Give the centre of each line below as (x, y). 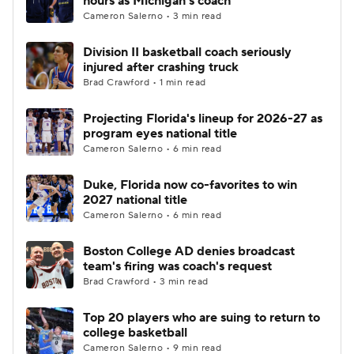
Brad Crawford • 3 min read (146, 282)
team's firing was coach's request (177, 266)
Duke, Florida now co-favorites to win (190, 185)
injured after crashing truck (161, 67)
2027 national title (135, 200)
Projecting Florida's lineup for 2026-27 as (203, 119)
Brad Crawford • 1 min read (145, 83)
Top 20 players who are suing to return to (201, 318)
